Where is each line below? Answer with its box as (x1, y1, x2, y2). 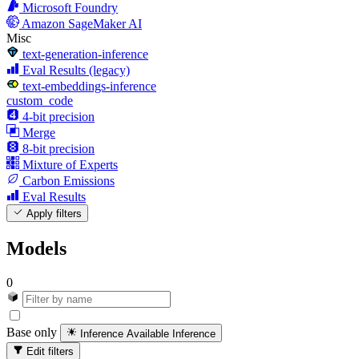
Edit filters (23, 345, 75, 357)
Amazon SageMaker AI (22, 17, 142, 31)
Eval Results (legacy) (22, 63, 130, 78)
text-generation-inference (22, 47, 148, 62)
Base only (6, 325, 57, 340)
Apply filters (23, 208, 83, 220)
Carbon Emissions (22, 174, 115, 188)
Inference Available (80, 327, 170, 340)
